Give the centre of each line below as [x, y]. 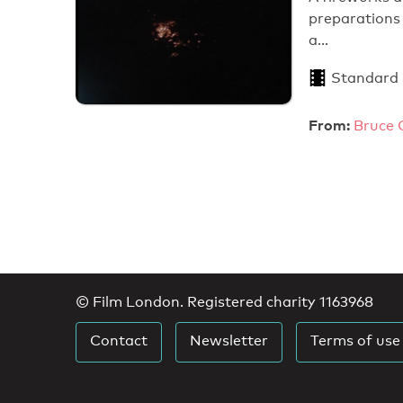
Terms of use [355, 340]
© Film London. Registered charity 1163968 [224, 301]
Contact [119, 340]
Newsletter [229, 340]
